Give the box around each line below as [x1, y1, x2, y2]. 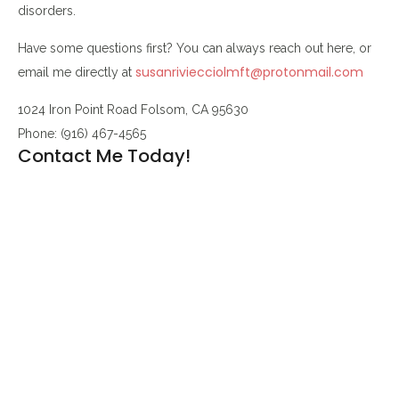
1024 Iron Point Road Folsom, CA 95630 [18, 102, 248, 117]
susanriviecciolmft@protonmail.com [135, 62, 363, 81]
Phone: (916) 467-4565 [18, 126, 146, 141]
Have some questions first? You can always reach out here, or [18, 40, 371, 55]
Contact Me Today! [18, 142, 191, 168]
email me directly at [18, 64, 135, 79]
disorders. [18, 3, 76, 18]
